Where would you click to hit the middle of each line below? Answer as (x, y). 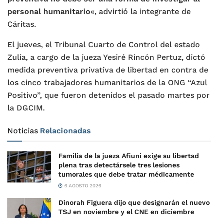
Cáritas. (22, 24)
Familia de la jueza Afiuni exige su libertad (129, 155)
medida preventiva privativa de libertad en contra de (108, 70)
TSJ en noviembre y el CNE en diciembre (126, 211)
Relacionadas (65, 130)
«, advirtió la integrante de (141, 11)
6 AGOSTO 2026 (82, 185)
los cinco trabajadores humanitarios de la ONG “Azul (107, 82)
